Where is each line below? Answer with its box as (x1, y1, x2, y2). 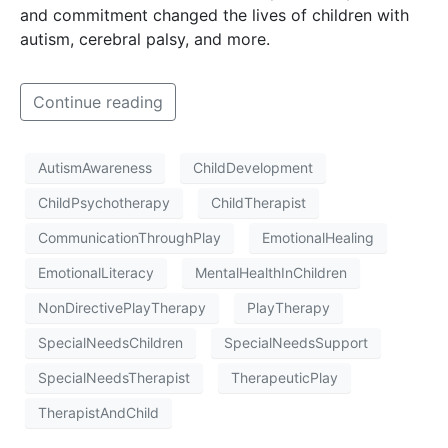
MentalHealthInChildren (195, 264, 347, 282)
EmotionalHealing (262, 229, 374, 247)
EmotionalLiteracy (38, 264, 154, 282)
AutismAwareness (38, 159, 152, 177)
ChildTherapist (211, 194, 306, 212)
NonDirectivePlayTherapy (38, 299, 206, 317)
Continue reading (33, 91, 163, 112)
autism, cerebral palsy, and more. (20, 28, 270, 49)
